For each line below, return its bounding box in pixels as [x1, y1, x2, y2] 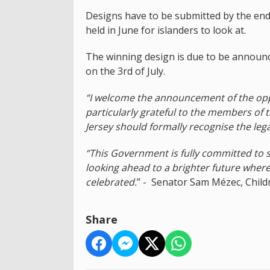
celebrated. [86, 175, 137, 189]
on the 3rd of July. [86, 64, 165, 78]
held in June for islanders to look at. [86, 24, 246, 37]
